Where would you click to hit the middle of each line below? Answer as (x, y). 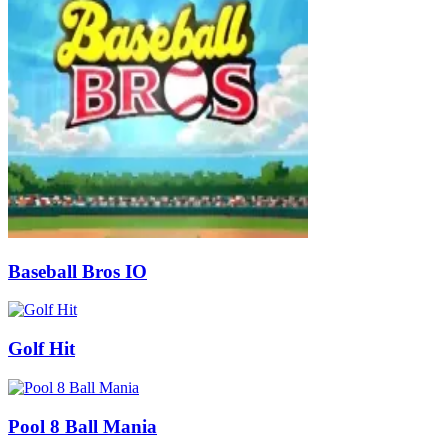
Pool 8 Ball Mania (82, 426)
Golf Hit (41, 349)
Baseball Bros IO (77, 271)
